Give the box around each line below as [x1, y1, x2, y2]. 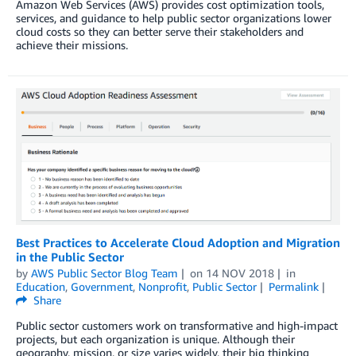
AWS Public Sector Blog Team [31, 265, 178, 280]
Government [71, 279, 133, 293]
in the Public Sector [16, 249, 124, 264]
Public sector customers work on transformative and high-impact [16, 318, 338, 332]
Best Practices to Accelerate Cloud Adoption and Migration [16, 234, 340, 250]
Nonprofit [138, 279, 187, 293]
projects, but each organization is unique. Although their [16, 331, 295, 346]
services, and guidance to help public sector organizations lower [16, 11, 331, 25]
